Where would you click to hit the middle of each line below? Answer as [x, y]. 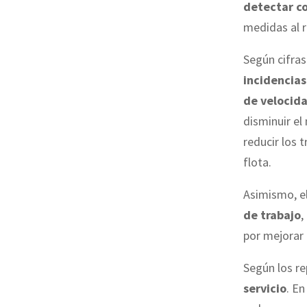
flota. [257, 162]
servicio [265, 288]
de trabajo [272, 214]
